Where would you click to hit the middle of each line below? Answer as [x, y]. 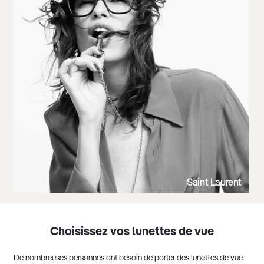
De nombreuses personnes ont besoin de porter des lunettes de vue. [129, 258]
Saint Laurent [214, 183]
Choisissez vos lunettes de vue [132, 232]
